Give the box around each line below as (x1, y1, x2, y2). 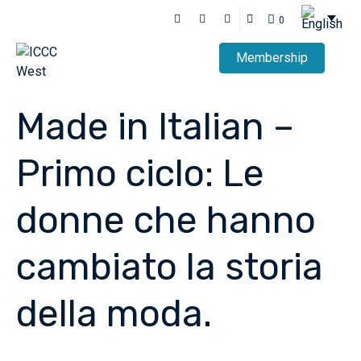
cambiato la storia (16, 245, 323, 289)
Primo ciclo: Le (16, 151, 264, 196)
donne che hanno (16, 198, 316, 243)
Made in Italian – (16, 105, 294, 149)
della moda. (16, 292, 212, 336)
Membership (235, 50, 308, 65)
